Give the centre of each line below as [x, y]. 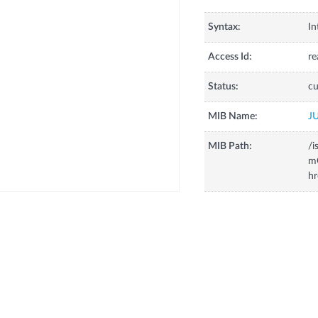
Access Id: [230, 57]
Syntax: [224, 27]
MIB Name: [232, 117]
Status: [223, 87]
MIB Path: [230, 147]
